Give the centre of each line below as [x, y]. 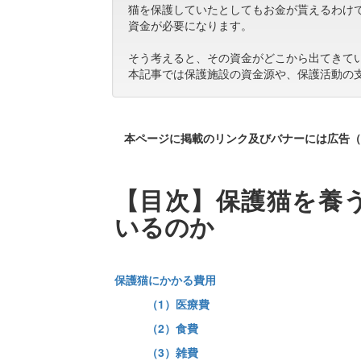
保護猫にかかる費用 [165, 280]
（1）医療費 [178, 304]
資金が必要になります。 [191, 25]
